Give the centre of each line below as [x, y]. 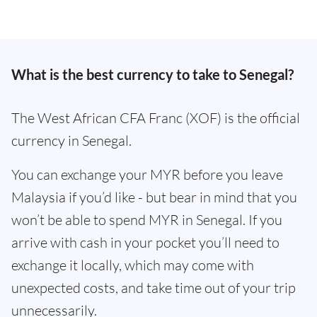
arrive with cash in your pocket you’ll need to [145, 242]
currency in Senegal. [71, 140]
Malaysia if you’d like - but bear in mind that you [154, 197]
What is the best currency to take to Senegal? [152, 74]
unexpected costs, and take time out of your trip [154, 288]
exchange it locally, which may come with [133, 265]
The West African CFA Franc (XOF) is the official [156, 118]
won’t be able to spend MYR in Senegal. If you [147, 220]
